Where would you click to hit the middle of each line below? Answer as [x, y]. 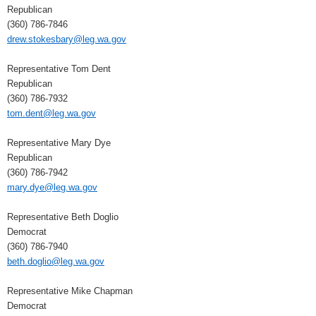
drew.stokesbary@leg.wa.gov [67, 39]
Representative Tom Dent [59, 69]
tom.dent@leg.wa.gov [51, 114]
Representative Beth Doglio [63, 217]
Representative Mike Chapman [70, 291]
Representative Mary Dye [59, 143]
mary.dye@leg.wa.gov [52, 188]
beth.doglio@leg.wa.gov [56, 262]
